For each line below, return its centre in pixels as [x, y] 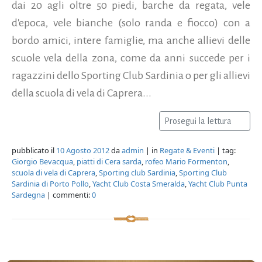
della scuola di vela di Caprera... [82, 93]
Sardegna [28, 194]
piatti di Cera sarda [109, 161]
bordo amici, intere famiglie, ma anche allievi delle [131, 40]
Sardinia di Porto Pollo [50, 183]
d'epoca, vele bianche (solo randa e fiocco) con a [131, 23]
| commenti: [68, 194]
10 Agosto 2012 [83, 150]
